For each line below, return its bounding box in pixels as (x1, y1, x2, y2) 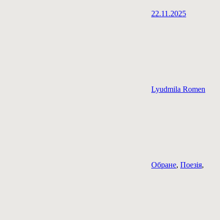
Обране (151, 161, 176, 169)
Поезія (180, 161, 202, 169)
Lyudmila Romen (151, 85, 205, 94)
